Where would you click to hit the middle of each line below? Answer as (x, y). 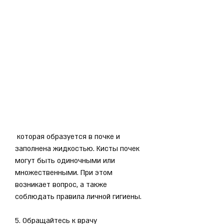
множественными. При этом (64, 172)
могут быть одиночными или (65, 160)
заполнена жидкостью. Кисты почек (77, 148)
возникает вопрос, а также (61, 184)
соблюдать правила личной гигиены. (78, 196)
